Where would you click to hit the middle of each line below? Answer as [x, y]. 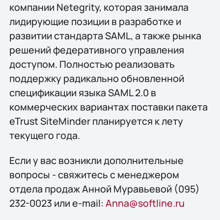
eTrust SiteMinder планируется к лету [96, 121]
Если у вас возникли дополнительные [96, 161]
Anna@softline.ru [145, 203]
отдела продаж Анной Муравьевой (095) [104, 189]
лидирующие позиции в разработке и [95, 21]
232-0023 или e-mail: [57, 203]
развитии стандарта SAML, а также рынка [105, 35]
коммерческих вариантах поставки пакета [108, 107]
